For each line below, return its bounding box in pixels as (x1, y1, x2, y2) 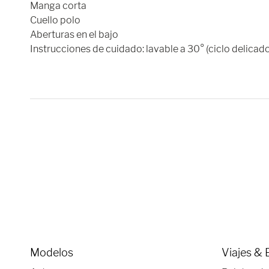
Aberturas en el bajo (30, 29, 118, 40)
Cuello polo (30, 14, 80, 26)
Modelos (30, 246, 73, 259)
